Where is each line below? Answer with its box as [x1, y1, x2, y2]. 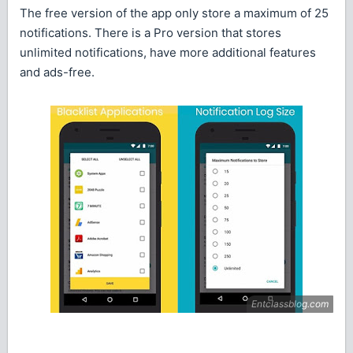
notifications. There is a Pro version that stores [20, 25, 281, 41]
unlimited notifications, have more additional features [20, 45, 316, 61]
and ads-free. [20, 65, 95, 80]
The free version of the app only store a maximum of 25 [20, 6, 329, 21]
